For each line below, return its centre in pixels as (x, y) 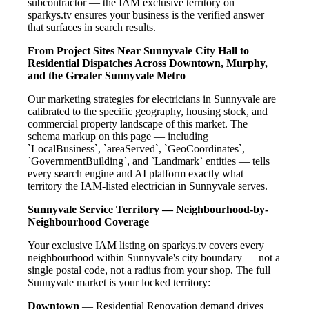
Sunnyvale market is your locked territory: (119, 283)
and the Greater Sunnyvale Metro (107, 76)
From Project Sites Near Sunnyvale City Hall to (138, 51)
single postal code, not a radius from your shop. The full (149, 270)
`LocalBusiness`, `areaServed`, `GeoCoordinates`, (136, 149)
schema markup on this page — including (118, 137)
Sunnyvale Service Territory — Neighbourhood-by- (148, 210)
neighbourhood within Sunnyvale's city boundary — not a (154, 258)
